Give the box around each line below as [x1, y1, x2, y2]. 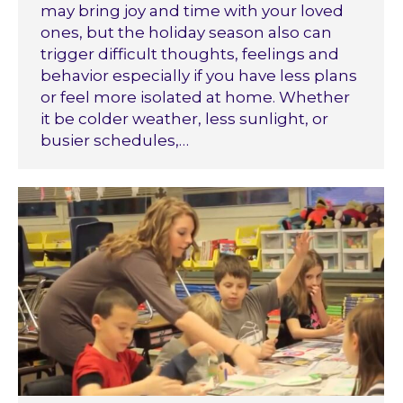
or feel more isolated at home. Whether [40, 88, 350, 106]
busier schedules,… [40, 131, 189, 149]
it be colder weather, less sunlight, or [40, 110, 328, 128]
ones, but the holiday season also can [40, 23, 332, 41]
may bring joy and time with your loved [40, 2, 344, 20]
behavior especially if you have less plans [40, 67, 357, 85]
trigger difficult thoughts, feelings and [40, 45, 339, 63]
